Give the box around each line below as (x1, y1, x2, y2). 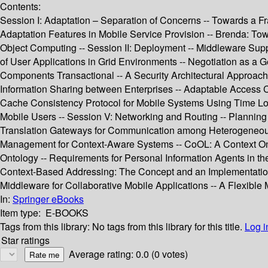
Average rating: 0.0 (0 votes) (69, 247, 188, 261)
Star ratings (1, 233, 50, 248)
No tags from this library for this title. (92, 220, 242, 234)
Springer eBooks (13, 192, 84, 206)
